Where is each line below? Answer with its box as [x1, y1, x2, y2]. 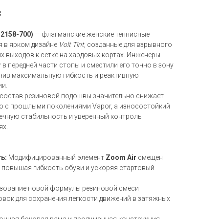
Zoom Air [106, 153, 136, 161]
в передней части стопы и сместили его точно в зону [1, 61, 174, 69]
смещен [136, 153, 163, 161]
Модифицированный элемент [7, 153, 106, 161]
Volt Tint [59, 40, 84, 48]
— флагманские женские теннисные [33, 30, 150, 38]
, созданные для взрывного [84, 40, 172, 48]
